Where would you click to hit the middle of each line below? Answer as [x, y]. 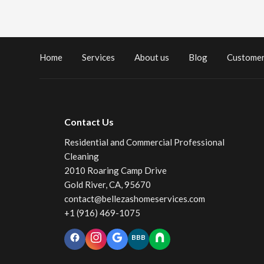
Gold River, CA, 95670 [107, 184]
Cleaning [81, 156]
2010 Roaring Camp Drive [115, 170]
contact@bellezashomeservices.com [134, 199]
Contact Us [89, 122]
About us [152, 57]
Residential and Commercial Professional [144, 142]
